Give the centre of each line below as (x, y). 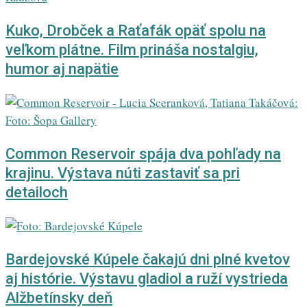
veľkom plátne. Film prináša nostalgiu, (132, 50)
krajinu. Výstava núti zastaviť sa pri (123, 173)
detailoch (37, 193)
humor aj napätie (62, 69)
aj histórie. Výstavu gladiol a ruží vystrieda (147, 279)
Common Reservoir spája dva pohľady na (143, 154)
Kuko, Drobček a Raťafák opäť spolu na (136, 31)
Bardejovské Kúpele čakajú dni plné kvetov (148, 260)
